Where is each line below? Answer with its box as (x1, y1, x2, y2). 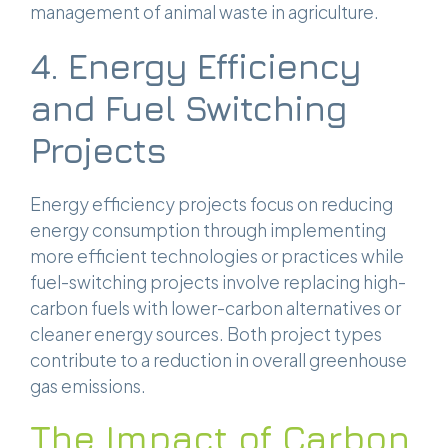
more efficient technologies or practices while (30, 245, 404, 268)
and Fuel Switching (30, 87, 347, 130)
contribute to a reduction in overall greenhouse (30, 349, 407, 372)
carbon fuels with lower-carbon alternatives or (30, 297, 401, 320)
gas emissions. (30, 375, 146, 398)
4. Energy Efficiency (30, 45, 361, 88)
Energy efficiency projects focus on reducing (30, 193, 393, 216)
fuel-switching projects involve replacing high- (30, 271, 406, 294)
